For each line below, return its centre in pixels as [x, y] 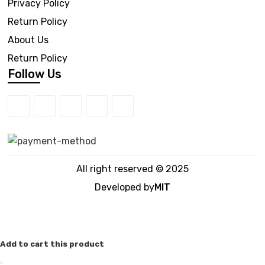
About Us [28, 40]
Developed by [125, 187]
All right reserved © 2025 [132, 169]
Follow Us [35, 74]
